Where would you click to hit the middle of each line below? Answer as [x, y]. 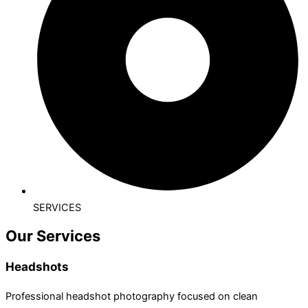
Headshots [37, 266]
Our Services [53, 235]
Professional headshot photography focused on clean [132, 296]
